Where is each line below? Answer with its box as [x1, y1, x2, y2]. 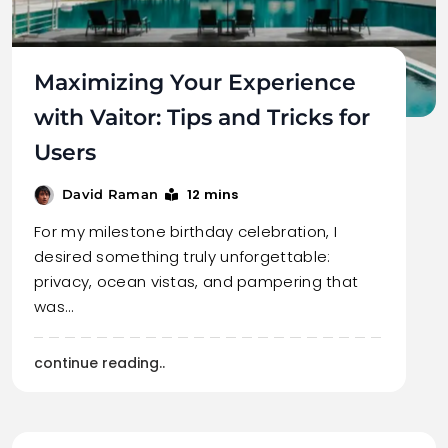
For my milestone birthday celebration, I [34, 221, 337, 242]
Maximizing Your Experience [34, 69, 356, 96]
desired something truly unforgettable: [34, 246, 331, 267]
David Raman [62, 186, 159, 202]
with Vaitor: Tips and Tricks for [34, 104, 370, 131]
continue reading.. [34, 353, 165, 373]
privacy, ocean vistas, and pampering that [34, 271, 359, 292]
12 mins [186, 185, 239, 204]
